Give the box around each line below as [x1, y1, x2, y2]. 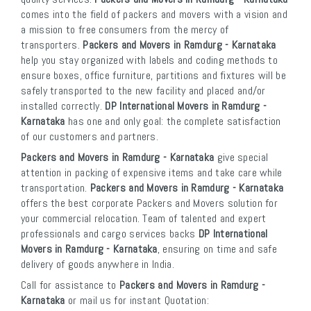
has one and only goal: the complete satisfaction [65, 114, 281, 129]
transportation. [21, 180, 90, 196]
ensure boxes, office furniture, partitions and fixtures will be [21, 68, 286, 83]
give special [214, 150, 269, 165]
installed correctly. [21, 99, 106, 114]
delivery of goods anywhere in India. [21, 257, 174, 272]
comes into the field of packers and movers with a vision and [21, 7, 287, 22]
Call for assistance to [21, 278, 119, 293]
